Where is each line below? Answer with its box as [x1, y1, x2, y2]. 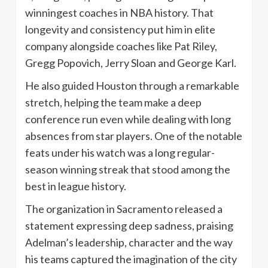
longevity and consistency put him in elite [25, 22, 215, 36]
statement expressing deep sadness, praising [25, 218, 233, 232]
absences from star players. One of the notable [25, 129, 242, 142]
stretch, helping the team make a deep [25, 95, 202, 109]
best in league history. [25, 179, 126, 193]
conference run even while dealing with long [25, 112, 231, 126]
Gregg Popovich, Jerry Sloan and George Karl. [25, 56, 236, 69]
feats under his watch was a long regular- [25, 145, 215, 159]
